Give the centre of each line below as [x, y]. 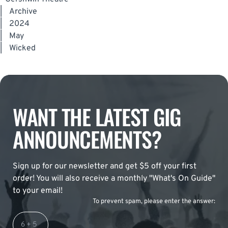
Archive [23, 12]
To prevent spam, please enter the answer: [154, 202]
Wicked [22, 49]
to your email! [38, 191]
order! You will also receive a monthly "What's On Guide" [114, 179]
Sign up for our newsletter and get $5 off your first [105, 167]
